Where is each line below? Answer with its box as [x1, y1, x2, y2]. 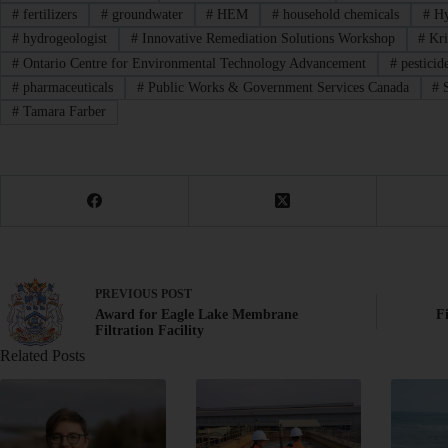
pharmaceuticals [18, 80, 113, 96]
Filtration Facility [95, 323, 204, 339]
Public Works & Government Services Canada [143, 80, 409, 96]
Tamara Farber [18, 104, 106, 120]
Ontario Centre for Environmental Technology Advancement [18, 55, 366, 71]
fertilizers [18, 6, 77, 22]
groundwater [107, 6, 183, 22]
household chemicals [279, 6, 400, 22]
